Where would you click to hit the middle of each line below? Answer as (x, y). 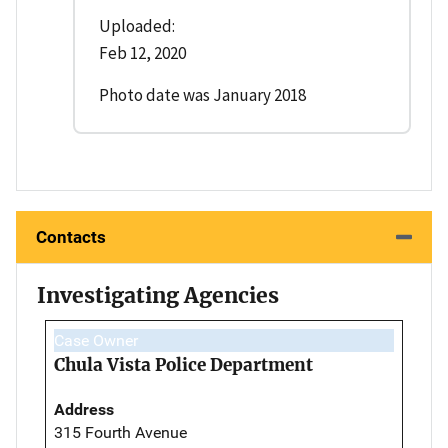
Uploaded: (137, 25)
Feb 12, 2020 (142, 52)
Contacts (71, 236)
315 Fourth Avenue (120, 432)
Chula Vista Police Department (183, 364)
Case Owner (96, 340)
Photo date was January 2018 (202, 94)
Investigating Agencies (158, 295)
